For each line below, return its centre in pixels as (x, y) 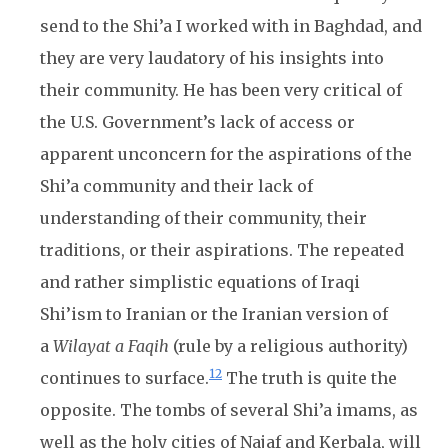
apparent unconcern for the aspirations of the (226, 154)
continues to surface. (124, 378)
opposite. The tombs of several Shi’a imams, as (229, 410)
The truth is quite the (309, 378)
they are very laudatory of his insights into (212, 58)
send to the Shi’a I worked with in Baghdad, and (231, 26)
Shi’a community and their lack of (176, 186)
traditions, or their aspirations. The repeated (222, 250)
